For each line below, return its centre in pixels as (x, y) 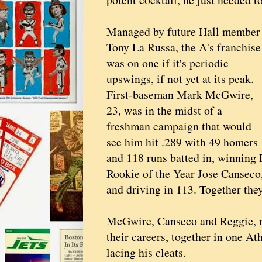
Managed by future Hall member (183, 32)
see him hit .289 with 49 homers (182, 142)
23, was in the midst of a (164, 111)
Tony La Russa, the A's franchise (184, 47)
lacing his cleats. (146, 253)
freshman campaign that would (179, 126)
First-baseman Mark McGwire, (180, 95)
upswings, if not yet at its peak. (180, 79)
